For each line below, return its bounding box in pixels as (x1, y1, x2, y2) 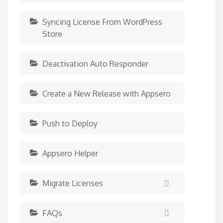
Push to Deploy (42, 118, 98, 128)
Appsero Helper (42, 148, 98, 158)
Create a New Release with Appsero (42, 89, 171, 99)
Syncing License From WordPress (42, 17, 162, 27)
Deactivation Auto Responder (42, 59, 148, 69)
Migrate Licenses (42, 178, 103, 188)
